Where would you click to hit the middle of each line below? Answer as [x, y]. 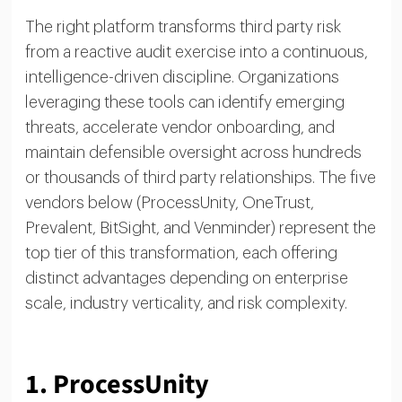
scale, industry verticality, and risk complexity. [186, 303]
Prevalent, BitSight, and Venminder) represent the [200, 227]
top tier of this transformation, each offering [181, 253]
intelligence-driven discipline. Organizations [182, 77]
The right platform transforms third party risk [183, 26]
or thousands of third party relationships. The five [200, 177]
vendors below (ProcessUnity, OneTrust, [169, 202]
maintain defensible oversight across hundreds [193, 152]
